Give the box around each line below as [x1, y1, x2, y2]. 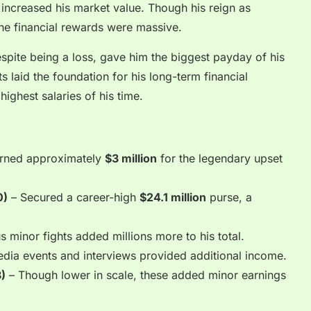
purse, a [206, 190, 252, 205]
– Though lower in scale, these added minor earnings [6, 268, 286, 283]
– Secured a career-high [8, 190, 140, 205]
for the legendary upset [157, 151, 283, 166]
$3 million [105, 151, 157, 166]
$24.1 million [140, 190, 206, 205]
